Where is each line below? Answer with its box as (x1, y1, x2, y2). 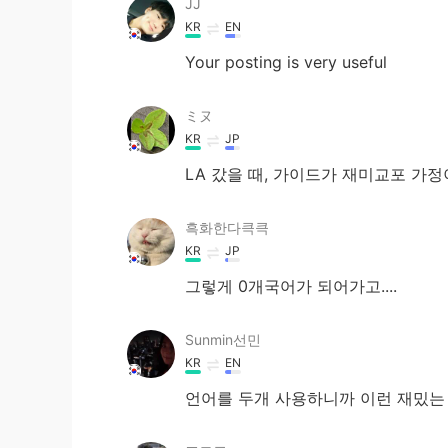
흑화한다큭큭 (185, 219, 269, 236)
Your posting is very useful (185, 52, 387, 72)
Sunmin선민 (185, 331, 261, 348)
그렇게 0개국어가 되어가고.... (185, 276, 397, 296)
